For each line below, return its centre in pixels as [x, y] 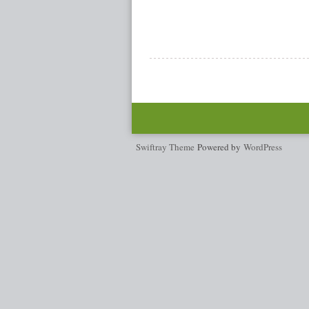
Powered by [220, 147]
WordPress [263, 147]
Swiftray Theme [167, 147]
